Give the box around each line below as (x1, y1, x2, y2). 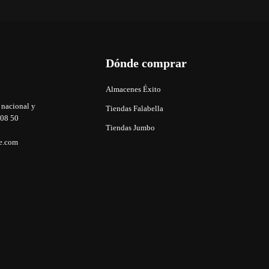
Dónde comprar (106, 56, 187, 70)
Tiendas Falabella (106, 104, 163, 113)
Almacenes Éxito (106, 85, 161, 94)
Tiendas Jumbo (106, 124, 155, 133)
